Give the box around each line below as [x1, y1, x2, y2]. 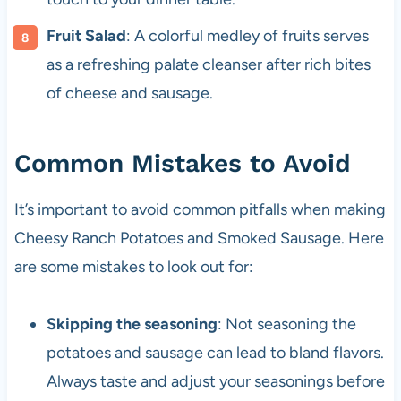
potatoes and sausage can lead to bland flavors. [46, 343, 384, 363]
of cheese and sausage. [46, 83, 213, 104]
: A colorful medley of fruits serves [125, 26, 369, 47]
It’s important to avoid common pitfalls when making [13, 200, 386, 220]
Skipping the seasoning [46, 314, 218, 335]
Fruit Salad [46, 26, 126, 47]
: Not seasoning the [217, 314, 356, 335]
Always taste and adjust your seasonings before [46, 371, 385, 392]
